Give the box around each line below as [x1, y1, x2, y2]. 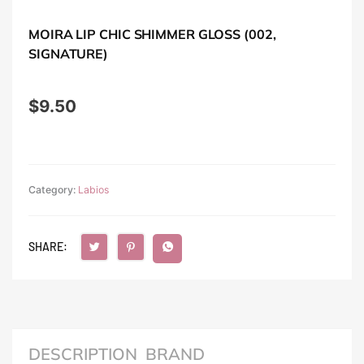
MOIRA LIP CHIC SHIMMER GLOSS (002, [28, 26, 276, 43]
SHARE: [28, 240, 67, 254]
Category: [28, 184, 78, 197]
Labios [78, 184, 109, 197]
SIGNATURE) [28, 45, 109, 63]
